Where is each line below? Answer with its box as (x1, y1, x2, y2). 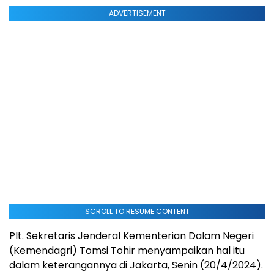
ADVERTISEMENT (108, 8, 166, 19)
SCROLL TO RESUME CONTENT (84, 206, 190, 217)
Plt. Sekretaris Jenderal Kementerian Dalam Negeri (9, 229, 254, 243)
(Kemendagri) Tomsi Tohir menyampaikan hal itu (9, 243, 245, 258)
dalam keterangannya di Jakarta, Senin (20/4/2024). (9, 258, 263, 273)
